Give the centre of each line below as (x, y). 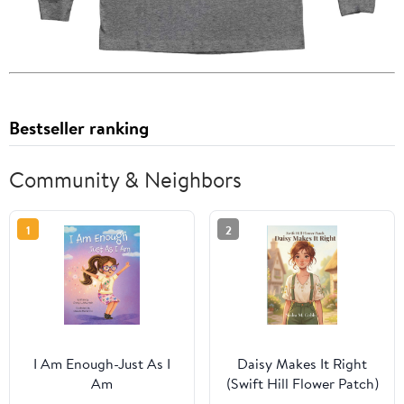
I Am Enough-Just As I (102, 364)
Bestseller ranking (79, 128)
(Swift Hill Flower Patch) (302, 384)
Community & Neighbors (125, 180)
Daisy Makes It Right (302, 364)
